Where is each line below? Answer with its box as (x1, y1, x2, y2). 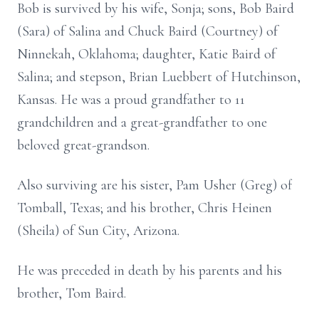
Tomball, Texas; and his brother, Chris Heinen (17, 199, 272, 216)
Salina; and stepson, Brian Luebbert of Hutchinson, (17, 68, 300, 85)
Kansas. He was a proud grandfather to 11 (17, 91, 245, 108)
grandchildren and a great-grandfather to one (17, 114, 267, 131)
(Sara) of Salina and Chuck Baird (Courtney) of (17, 23, 278, 40)
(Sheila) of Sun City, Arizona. (17, 222, 179, 239)
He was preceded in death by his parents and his (17, 262, 282, 279)
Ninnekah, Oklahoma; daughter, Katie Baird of (17, 46, 276, 63)
